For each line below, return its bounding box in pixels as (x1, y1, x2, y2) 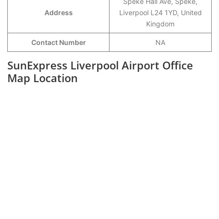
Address (44, 8, 73, 17)
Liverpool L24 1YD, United (119, 8, 202, 17)
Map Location (7, 70, 78, 85)
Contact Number (31, 38, 86, 46)
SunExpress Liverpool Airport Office (7, 58, 193, 72)
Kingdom (146, 20, 175, 28)
